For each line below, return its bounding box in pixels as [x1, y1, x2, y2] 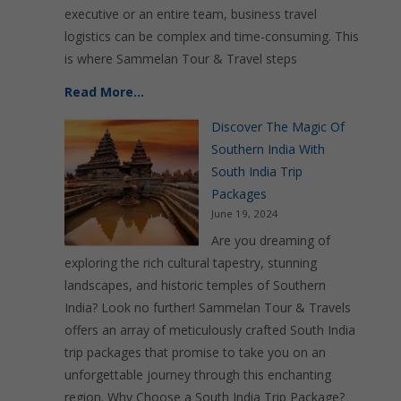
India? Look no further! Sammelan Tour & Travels [64, 299, 351, 316]
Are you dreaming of [211, 232, 330, 249]
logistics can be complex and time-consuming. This [64, 28, 359, 45]
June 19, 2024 [211, 207, 278, 220]
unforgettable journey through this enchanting [64, 366, 331, 383]
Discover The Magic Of [211, 118, 345, 135]
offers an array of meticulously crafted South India [64, 321, 355, 338]
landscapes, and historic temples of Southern [64, 277, 326, 294]
